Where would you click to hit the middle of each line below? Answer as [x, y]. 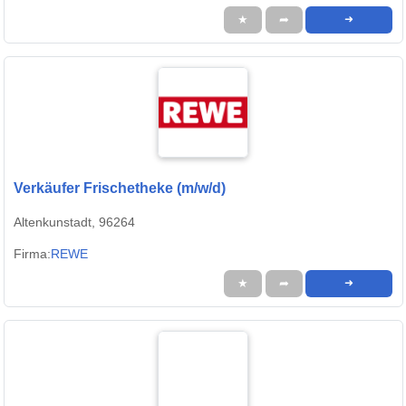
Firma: [32, 254]
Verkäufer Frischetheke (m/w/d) [120, 188]
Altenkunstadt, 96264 [74, 222]
